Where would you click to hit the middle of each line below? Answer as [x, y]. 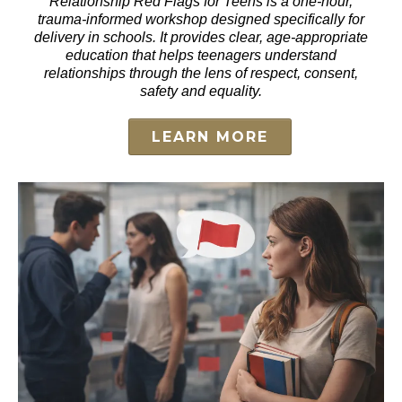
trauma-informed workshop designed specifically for [201, 20]
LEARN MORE [210, 137]
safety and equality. [201, 92]
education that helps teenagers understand [201, 56]
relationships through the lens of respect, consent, [201, 74]
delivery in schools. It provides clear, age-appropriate [201, 38]
